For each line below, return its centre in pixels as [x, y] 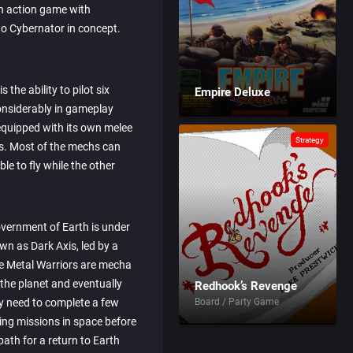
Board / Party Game [237, 302]
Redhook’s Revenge [246, 286]
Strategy [310, 140]
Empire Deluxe [233, 92]
